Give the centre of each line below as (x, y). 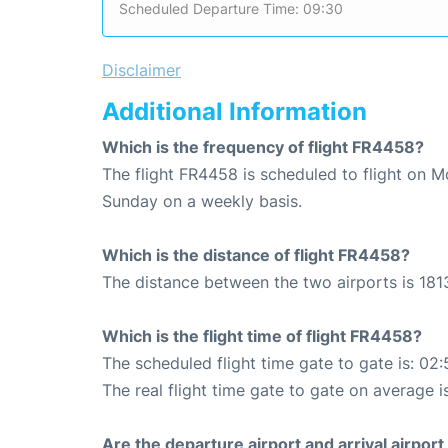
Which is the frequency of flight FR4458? (263, 147)
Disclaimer (141, 70)
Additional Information (234, 112)
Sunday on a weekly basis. (202, 201)
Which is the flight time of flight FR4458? (262, 336)
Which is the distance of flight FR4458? (256, 255)
